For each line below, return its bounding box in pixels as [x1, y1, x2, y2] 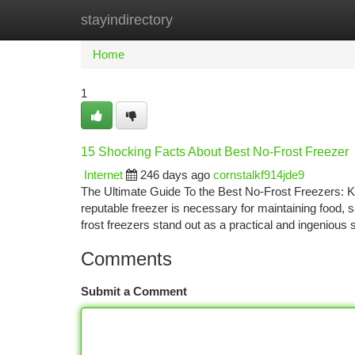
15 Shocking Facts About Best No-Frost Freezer [81, 145, 349, 158]
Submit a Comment [81, 284, 187, 298]
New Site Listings [160, 13, 250, 26]
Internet [84, 168, 123, 181]
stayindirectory [81, 12, 173, 28]
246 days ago [140, 168, 210, 181]
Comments [81, 248, 172, 269]
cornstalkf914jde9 [213, 168, 304, 181]
